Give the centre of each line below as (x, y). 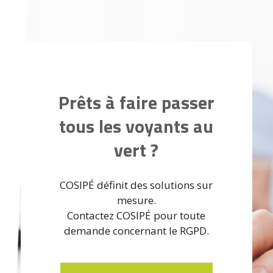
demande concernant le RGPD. (136, 230)
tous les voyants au (136, 126)
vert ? (136, 150)
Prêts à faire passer (136, 102)
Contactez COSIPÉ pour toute (136, 215)
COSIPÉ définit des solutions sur (136, 185)
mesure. (136, 200)
